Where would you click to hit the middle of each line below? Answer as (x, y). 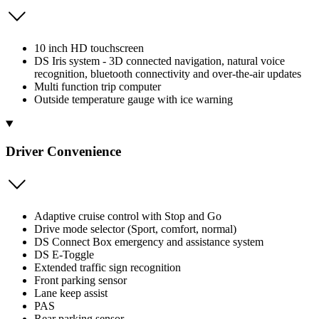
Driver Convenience (63, 151)
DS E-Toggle (64, 254)
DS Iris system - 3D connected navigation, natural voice (159, 61)
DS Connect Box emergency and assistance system (149, 241)
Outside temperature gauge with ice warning (134, 100)
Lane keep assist (71, 293)
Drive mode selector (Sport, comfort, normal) (135, 229)
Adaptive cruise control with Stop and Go (128, 216)
